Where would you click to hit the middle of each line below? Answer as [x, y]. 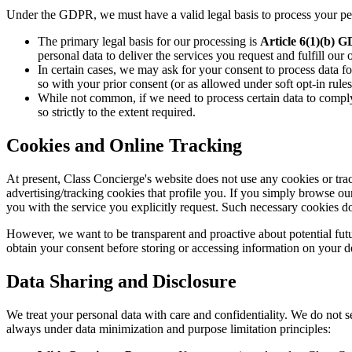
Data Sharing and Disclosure [121, 281]
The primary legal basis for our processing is [149, 42]
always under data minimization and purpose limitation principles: [169, 328]
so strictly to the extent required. [117, 112]
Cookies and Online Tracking [124, 146]
